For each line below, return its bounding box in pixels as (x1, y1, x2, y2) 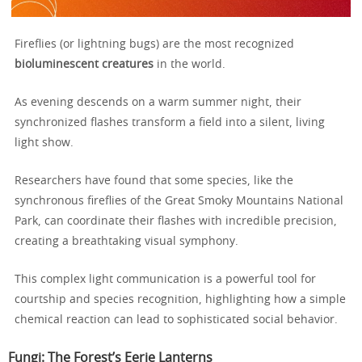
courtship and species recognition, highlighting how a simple (15, 294, 346, 306)
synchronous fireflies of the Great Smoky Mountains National (15, 196, 343, 208)
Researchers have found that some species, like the (15, 175, 293, 187)
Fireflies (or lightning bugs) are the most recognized (15, 39, 294, 51)
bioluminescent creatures (15, 59, 154, 71)
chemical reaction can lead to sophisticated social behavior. (15, 314, 338, 326)
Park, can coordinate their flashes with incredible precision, (15, 216, 337, 228)
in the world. (154, 59, 225, 71)
